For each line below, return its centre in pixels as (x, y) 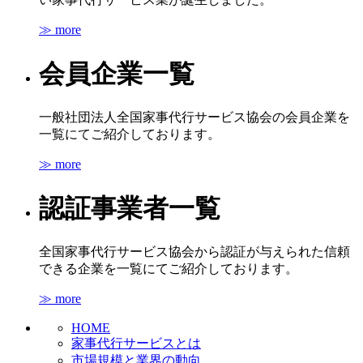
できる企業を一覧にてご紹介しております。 (169, 269)
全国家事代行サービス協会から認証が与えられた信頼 (194, 252)
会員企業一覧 (117, 73)
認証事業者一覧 (130, 208)
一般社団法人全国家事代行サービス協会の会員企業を (194, 117)
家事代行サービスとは (136, 344)
